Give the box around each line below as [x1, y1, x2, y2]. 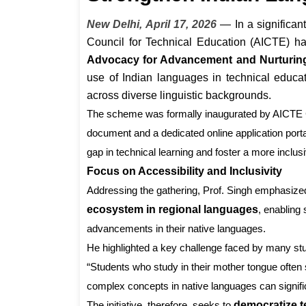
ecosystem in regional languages [87, 204, 258, 216]
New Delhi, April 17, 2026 [87, 18, 217, 31]
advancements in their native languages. [87, 223, 266, 235]
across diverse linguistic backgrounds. [87, 89, 271, 102]
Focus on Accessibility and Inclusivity [87, 165, 282, 178]
